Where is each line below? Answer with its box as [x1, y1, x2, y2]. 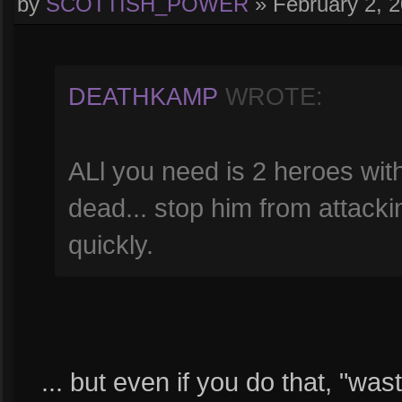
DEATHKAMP [68, 83, 218, 110]
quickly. [68, 230, 153, 259]
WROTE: [218, 83, 323, 110]
